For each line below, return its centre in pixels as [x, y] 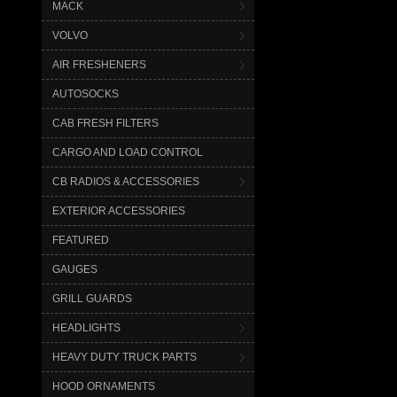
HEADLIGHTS [86, 327]
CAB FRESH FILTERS [105, 123]
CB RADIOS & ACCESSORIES [126, 181]
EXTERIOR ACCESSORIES [119, 210]
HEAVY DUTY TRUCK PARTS [125, 357]
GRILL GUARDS [92, 298]
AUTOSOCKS [86, 93]
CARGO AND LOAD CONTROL [128, 152]
